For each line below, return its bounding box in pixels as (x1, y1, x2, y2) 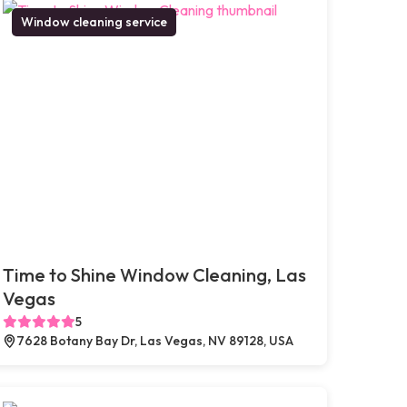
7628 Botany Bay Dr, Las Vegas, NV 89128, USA (15, 332, 293, 349)
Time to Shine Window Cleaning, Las (2, 263, 306, 286)
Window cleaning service (20, 13, 167, 30)
